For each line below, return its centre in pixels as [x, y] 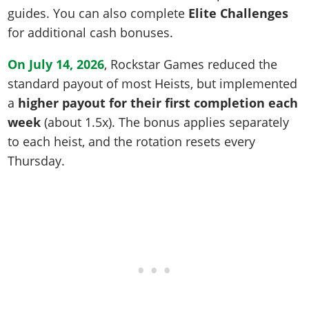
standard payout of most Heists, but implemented [153, 84]
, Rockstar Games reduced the [191, 64]
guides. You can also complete [98, 13]
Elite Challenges [239, 13]
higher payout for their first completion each [158, 103]
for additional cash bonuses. [91, 33]
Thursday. [37, 161]
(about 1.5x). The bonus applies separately [165, 122]
